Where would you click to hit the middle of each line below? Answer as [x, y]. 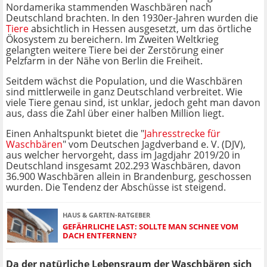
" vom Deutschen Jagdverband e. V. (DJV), [154, 145]
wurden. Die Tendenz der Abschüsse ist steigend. [116, 187]
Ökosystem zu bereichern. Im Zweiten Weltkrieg [112, 40]
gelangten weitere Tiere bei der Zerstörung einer [115, 50]
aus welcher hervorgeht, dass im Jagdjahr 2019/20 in [123, 155]
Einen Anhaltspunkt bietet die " [75, 134]
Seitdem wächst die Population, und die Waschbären [124, 81]
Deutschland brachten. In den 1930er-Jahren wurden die [132, 18]
